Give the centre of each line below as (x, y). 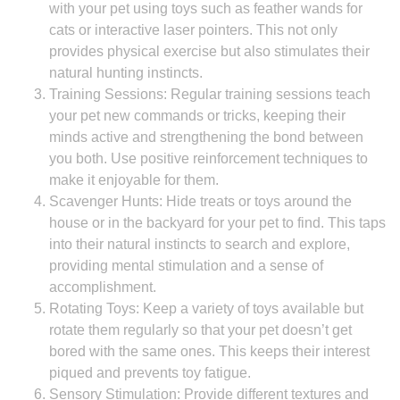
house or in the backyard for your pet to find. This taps (217, 223)
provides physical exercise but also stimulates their (209, 51)
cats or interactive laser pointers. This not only (193, 30)
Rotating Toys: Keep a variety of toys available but (206, 308)
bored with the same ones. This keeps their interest (209, 351)
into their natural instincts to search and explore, (200, 244)
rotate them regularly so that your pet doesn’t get (200, 330)
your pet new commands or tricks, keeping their (197, 116)
